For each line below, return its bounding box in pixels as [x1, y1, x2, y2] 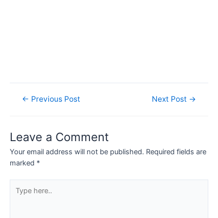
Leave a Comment [10, 130, 109, 145]
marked [10, 159, 36, 168]
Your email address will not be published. [10, 147, 144, 157]
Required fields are [146, 147, 206, 157]
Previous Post [29, 94, 81, 104]
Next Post [151, 94, 189, 104]
